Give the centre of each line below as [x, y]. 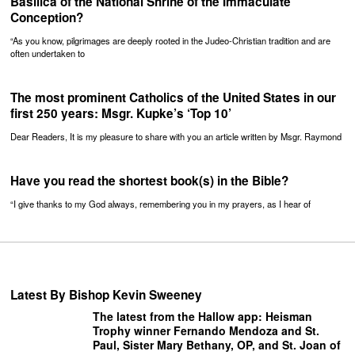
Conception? [47, 17]
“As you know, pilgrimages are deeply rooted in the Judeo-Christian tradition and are [171, 40]
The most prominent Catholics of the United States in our [174, 97]
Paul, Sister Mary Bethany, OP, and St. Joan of [217, 345]
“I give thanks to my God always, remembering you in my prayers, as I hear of [161, 204]
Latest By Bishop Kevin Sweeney [107, 295]
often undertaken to [48, 53]
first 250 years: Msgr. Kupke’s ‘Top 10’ [121, 113]
